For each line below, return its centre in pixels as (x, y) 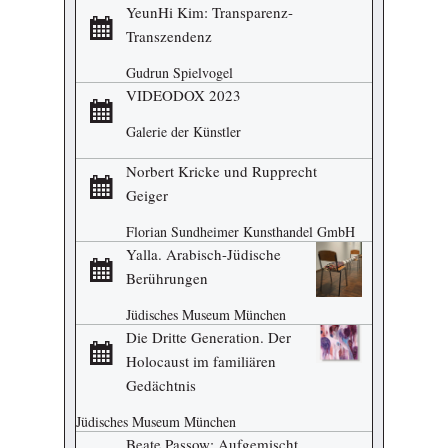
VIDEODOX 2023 (183, 94)
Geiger (147, 194)
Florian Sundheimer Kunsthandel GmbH (240, 231)
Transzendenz (169, 35)
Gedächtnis (161, 384)
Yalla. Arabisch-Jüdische (203, 253)
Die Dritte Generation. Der (208, 336)
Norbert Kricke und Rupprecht (221, 170)
